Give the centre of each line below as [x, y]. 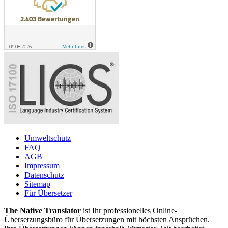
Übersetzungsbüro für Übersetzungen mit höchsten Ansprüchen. [107, 220]
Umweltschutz [48, 138]
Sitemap [37, 184]
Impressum [42, 166]
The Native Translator [42, 211]
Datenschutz [44, 175]
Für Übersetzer [48, 193]
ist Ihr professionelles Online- [129, 211]
